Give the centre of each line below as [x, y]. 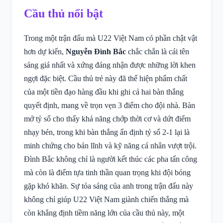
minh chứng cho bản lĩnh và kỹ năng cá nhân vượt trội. [110, 146]
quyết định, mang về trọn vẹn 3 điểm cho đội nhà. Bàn [110, 105]
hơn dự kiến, [45, 52]
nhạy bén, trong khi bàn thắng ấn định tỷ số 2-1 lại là [107, 132]
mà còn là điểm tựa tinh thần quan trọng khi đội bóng [107, 172]
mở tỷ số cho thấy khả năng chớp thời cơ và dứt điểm [107, 119]
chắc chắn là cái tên [158, 52]
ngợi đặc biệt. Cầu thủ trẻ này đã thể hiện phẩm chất [106, 78]
